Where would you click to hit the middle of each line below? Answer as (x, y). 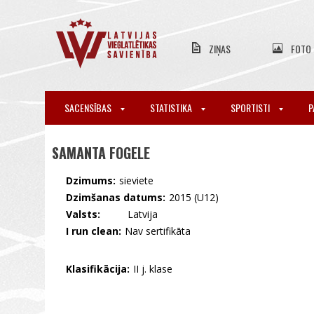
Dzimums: (91, 180)
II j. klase (153, 269)
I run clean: (94, 231)
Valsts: (83, 214)
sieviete (136, 180)
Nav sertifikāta (158, 231)
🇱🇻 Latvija (131, 214)
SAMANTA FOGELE (101, 153)
